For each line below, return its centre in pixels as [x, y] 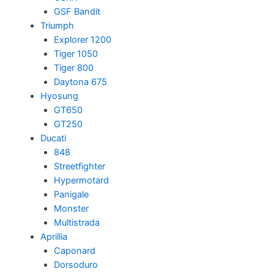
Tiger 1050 [76, 54]
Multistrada [76, 223]
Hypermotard [81, 180]
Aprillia [54, 237]
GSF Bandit [77, 12]
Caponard [74, 251]
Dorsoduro [76, 265]
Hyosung [59, 96]
